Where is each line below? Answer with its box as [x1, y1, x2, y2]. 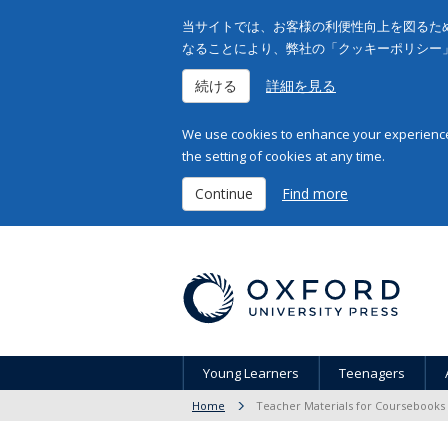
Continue [195, 184, 253, 203]
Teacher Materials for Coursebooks [256, 398, 445, 413]
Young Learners [203, 364, 299, 382]
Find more [282, 184, 348, 203]
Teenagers [339, 364, 405, 382]
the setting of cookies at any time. [182, 147, 385, 165]
